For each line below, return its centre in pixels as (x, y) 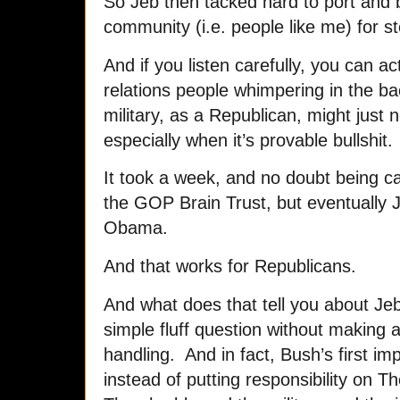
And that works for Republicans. (230, 267)
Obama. (136, 228)
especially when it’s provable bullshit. (248, 140)
